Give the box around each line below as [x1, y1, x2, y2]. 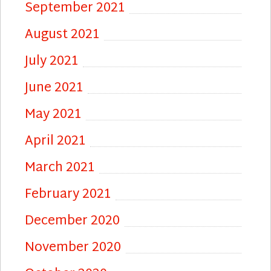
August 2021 [25, 23, 99, 47]
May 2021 [25, 103, 81, 126]
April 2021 [25, 129, 85, 153]
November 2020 [25, 236, 121, 260]
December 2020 [25, 209, 120, 233]
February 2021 [25, 183, 111, 206]
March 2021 [25, 156, 94, 180]
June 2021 [25, 76, 83, 100]
